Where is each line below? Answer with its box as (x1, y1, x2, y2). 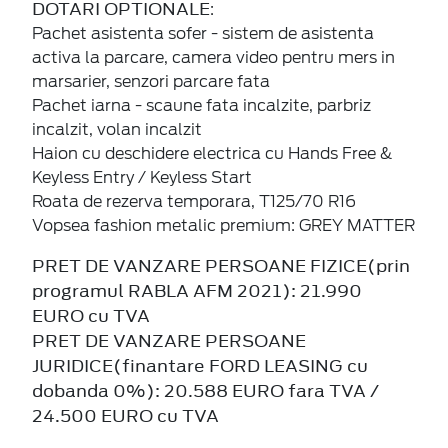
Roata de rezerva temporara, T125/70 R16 (32, 191, 356, 211)
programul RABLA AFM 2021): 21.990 (32, 278, 362, 303)
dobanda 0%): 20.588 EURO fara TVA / (32, 378, 379, 403)
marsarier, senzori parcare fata (32, 71, 270, 91)
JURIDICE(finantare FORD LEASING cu (32, 353, 368, 378)
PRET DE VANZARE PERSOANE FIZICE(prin (32, 253, 410, 278)
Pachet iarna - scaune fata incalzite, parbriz (32, 95, 371, 115)
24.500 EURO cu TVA (32, 403, 219, 428)
